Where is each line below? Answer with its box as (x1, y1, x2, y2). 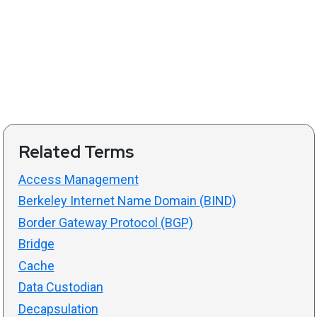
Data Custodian (18, 279, 103, 295)
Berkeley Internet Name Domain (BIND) (18, 193, 236, 209)
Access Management (18, 171, 139, 187)
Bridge (18, 236, 54, 252)
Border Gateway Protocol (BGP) (18, 214, 193, 230)
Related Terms (18, 140, 134, 163)
